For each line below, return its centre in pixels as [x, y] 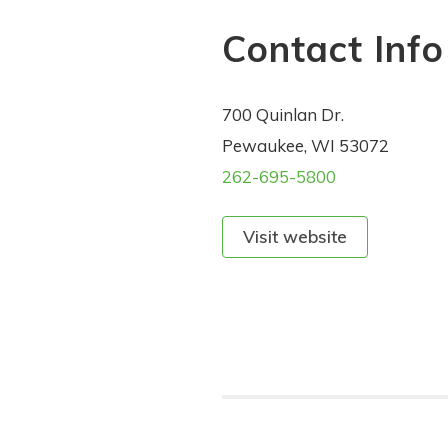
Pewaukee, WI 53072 [305, 146]
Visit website [295, 237]
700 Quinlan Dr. [283, 115]
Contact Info [333, 49]
